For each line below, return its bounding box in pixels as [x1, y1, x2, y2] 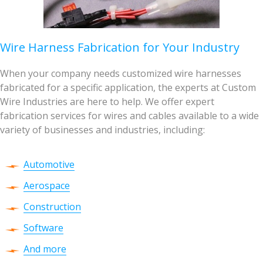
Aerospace [23, 179, 70, 193]
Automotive [23, 158, 75, 171]
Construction [23, 200, 81, 214]
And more [23, 242, 66, 256]
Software [23, 221, 63, 235]
